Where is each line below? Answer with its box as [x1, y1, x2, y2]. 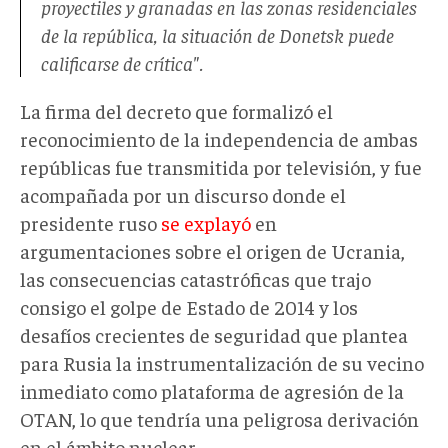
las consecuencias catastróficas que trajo [20, 265, 371, 291]
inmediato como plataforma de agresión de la [20, 377, 404, 403]
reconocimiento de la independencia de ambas [20, 125, 418, 151]
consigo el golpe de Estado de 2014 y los [20, 293, 358, 319]
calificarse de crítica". [41, 49, 203, 75]
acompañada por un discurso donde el [20, 181, 346, 207]
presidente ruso [20, 209, 161, 235]
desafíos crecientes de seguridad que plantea [20, 321, 408, 347]
